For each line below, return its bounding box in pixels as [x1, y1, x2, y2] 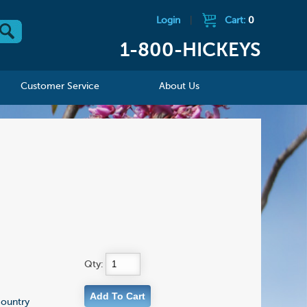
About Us [159, 82, 200, 92]
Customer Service [21, 82, 100, 92]
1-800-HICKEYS [119, 41, 261, 61]
